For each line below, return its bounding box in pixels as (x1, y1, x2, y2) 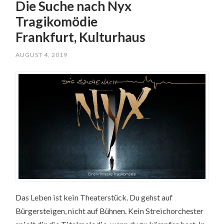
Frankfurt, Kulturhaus (15, 28, 146, 45)
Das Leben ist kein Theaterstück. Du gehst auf (15, 192, 173, 202)
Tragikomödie (15, 13, 98, 29)
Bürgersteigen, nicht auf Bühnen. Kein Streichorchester (15, 206, 204, 216)
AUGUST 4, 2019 (15, 50, 68, 58)
